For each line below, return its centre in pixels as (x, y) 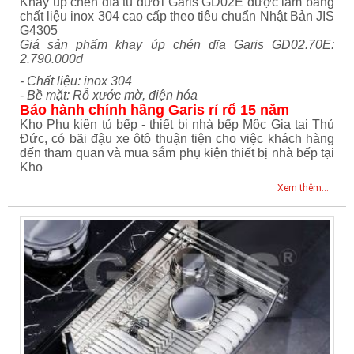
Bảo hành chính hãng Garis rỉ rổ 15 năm (154, 110)
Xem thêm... (303, 188)
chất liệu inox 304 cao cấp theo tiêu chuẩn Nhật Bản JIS (177, 17)
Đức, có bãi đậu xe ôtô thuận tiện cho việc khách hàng (177, 139)
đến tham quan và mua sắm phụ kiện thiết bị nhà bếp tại (177, 153)
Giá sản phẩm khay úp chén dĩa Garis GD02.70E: (177, 45)
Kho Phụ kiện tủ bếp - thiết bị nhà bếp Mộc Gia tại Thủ (177, 125)
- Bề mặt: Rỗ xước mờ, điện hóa (109, 96)
